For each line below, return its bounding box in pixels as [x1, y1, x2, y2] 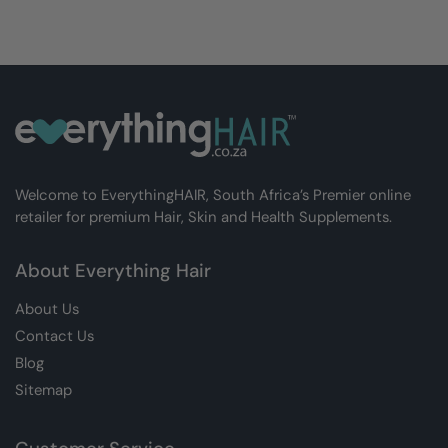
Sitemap [15, 380, 72, 400]
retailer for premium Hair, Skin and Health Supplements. [15, 207, 392, 227]
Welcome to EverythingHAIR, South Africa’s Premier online [15, 185, 411, 205]
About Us [15, 299, 79, 319]
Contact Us [15, 326, 94, 346]
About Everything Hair [15, 258, 211, 283]
